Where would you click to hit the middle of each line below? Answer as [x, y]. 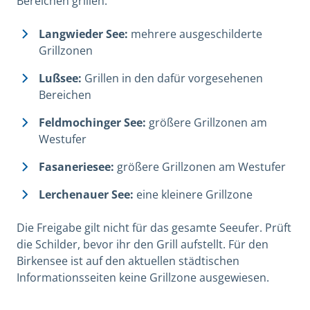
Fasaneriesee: [76, 167]
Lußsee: [60, 79]
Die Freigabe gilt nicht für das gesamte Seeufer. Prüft [154, 228]
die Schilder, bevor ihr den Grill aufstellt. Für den [143, 245]
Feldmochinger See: [92, 123]
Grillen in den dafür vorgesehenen [172, 79]
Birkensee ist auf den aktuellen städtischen [128, 261]
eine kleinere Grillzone [193, 195]
